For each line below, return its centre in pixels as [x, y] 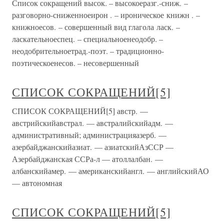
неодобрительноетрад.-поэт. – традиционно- [88, 51]
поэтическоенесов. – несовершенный [75, 63]
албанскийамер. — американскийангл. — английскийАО [110, 171]
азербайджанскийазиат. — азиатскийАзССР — [93, 147]
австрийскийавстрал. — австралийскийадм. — [92, 123]
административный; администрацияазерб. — [89, 135]
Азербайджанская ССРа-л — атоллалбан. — [87, 159]
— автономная [37, 183]
